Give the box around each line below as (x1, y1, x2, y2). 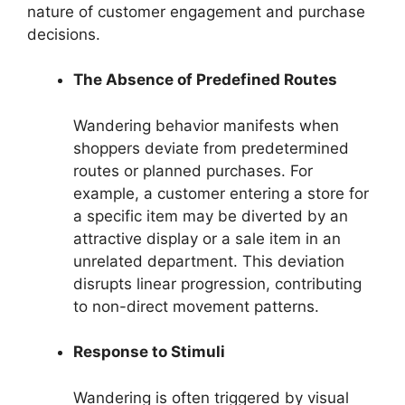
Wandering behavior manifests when (73, 116, 339, 135)
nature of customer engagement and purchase (27, 2, 365, 21)
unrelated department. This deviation (73, 251, 344, 270)
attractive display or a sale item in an (73, 229, 341, 248)
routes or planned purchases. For (73, 161, 313, 180)
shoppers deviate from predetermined (73, 138, 349, 157)
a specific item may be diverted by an (73, 206, 348, 225)
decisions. (27, 24, 100, 43)
